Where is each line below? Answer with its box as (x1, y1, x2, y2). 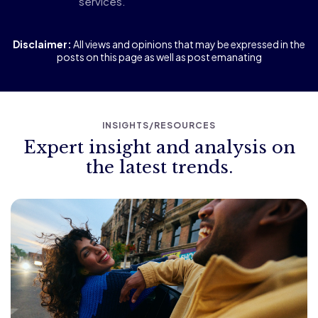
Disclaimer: (13, 37, 72, 50)
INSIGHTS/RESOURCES (102, 119, 216, 131)
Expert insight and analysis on (23, 136, 295, 158)
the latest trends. (85, 156, 233, 177)
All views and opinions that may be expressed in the (72, 37, 305, 50)
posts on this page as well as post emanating (56, 50, 262, 63)
